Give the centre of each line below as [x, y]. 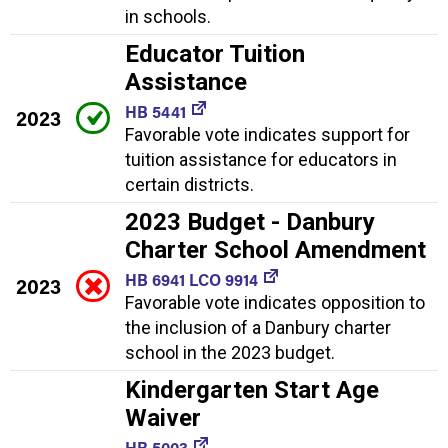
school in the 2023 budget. [230, 352]
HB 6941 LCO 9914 [191, 279]
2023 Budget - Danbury [250, 221]
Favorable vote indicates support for [267, 134]
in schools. [168, 16]
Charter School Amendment [275, 249]
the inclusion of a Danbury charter [258, 327]
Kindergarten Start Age [252, 389]
